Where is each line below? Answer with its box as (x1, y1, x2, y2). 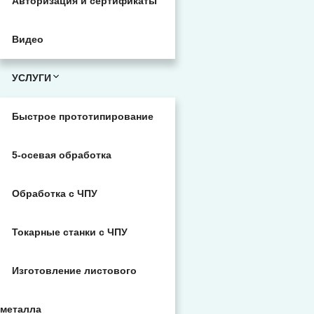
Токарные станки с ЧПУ (12, 226, 128, 238)
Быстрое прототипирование (12, 111, 153, 122)
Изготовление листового (12, 265, 137, 276)
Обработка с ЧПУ (12, 188, 97, 199)
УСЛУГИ (12, 72, 51, 83)
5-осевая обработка (12, 149, 111, 161)
